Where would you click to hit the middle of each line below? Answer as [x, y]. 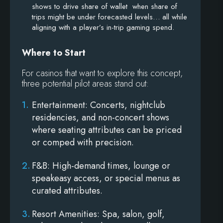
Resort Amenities [64, 214]
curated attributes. [68, 191]
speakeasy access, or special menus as [106, 178]
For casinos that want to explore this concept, [102, 73]
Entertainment [58, 105]
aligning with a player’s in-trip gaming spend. [103, 28]
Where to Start [54, 53]
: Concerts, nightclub [125, 105]
